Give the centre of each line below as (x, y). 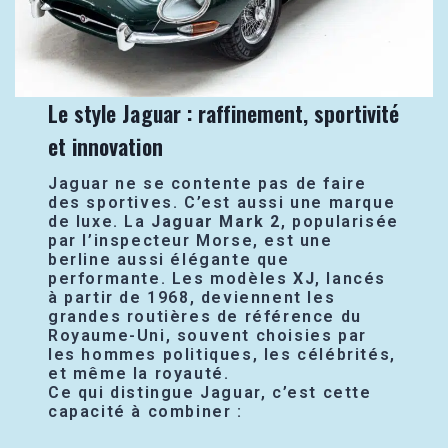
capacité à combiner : (145, 411)
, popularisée (340, 221)
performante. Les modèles (171, 278)
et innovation (105, 145)
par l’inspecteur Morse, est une (190, 240)
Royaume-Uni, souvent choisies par (207, 335)
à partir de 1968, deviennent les (192, 297)
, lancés (351, 278)
